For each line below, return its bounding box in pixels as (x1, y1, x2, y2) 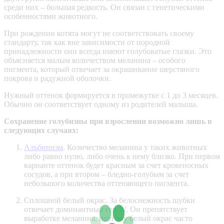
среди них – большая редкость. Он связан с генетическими (4, 2, 204, 11)
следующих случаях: (4, 125, 78, 134)
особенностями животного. (4, 11, 97, 20)
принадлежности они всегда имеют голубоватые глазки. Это (4, 46, 211, 55)
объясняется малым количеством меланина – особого (4, 55, 185, 64)
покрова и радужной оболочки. (4, 73, 113, 82)
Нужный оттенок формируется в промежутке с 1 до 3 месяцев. (4, 90, 218, 99)
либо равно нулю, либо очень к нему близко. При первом (24, 151, 220, 160)
